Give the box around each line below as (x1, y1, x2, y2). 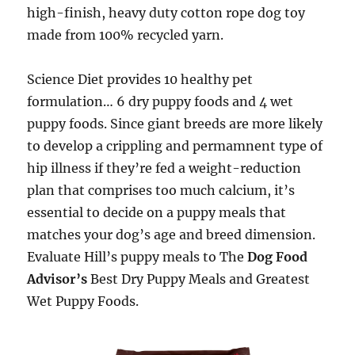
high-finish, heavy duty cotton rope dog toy (27, 5, 306, 21)
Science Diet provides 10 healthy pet (27, 71, 254, 88)
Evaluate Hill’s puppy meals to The (27, 249, 248, 265)
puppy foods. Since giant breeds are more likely (27, 116, 323, 132)
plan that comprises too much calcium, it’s (27, 182, 296, 199)
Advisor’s (27, 271, 91, 288)
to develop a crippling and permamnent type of (27, 138, 323, 155)
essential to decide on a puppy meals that (27, 204, 287, 221)
